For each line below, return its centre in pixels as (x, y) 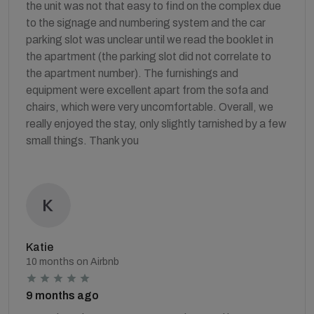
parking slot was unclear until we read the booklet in (150, 39)
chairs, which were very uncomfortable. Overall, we (150, 107)
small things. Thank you (82, 140)
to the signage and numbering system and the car (146, 22)
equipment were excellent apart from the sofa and (147, 90)
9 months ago (62, 295)
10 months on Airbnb (73, 261)
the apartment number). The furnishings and (132, 73)
